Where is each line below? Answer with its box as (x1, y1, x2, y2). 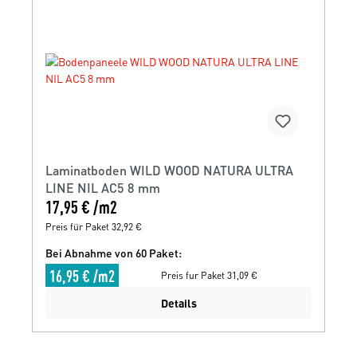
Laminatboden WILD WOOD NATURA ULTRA (45, 161, 293, 178)
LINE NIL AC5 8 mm (45, 178, 160, 196)
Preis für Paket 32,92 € (45, 220, 142, 233)
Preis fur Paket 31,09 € (160, 269, 257, 281)
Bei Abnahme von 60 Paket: (45, 245, 182, 260)
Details (160, 296, 197, 311)
